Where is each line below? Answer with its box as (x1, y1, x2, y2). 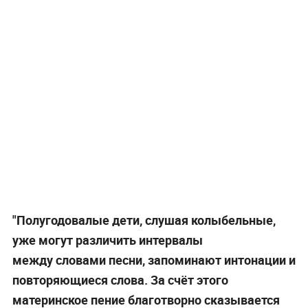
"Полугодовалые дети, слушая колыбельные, (12, 211, 276, 228)
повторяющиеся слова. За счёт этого (12, 271, 228, 288)
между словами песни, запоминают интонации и (12, 251, 296, 268)
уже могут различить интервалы (12, 231, 203, 248)
